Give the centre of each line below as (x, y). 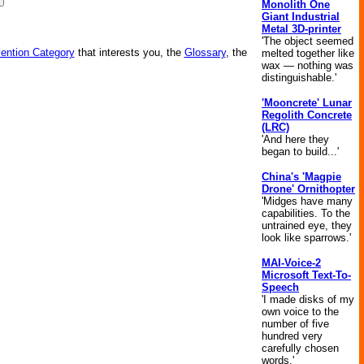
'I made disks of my (308, 299)
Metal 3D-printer (301, 29)
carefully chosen (300, 348)
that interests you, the (129, 53)
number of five (295, 324)
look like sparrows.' (306, 238)
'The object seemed (308, 41)
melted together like (308, 53)
